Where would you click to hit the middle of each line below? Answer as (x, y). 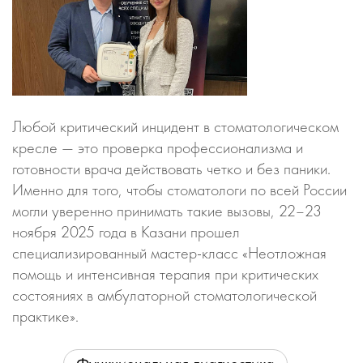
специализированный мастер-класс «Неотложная (169, 253)
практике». (45, 316)
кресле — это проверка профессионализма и (158, 147)
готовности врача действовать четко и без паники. (171, 169)
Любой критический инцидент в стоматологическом (175, 126)
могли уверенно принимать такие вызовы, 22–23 (167, 211)
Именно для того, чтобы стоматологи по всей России (179, 190)
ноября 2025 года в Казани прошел (126, 232)
